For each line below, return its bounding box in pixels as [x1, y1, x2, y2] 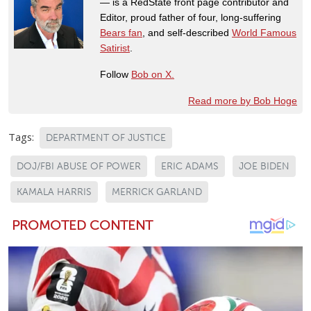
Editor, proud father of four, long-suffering [100, 11, 281, 23]
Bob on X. [131, 68, 174, 80]
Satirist [100, 42, 130, 53]
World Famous [232, 26, 296, 38]
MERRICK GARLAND [112, 185, 202, 198]
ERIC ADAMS [161, 160, 219, 172]
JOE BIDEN [239, 160, 289, 172]
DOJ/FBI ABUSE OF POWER [17, 160, 141, 172]
